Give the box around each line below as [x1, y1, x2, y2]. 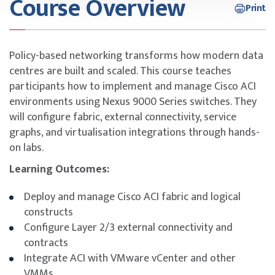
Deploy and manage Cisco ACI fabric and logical [24, 187, 241, 206]
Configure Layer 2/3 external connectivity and [24, 218, 233, 237]
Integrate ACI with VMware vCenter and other [24, 249, 236, 268]
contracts [24, 233, 68, 252]
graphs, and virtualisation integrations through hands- [9, 123, 260, 142]
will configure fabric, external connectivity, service [9, 107, 236, 126]
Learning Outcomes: [9, 160, 109, 179]
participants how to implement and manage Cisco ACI [9, 77, 256, 96]
